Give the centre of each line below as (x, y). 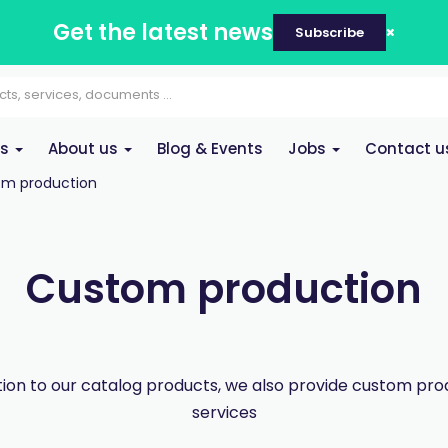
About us (85, 148)
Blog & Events (210, 148)
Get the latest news (163, 32)
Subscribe (329, 32)
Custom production (224, 289)
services (224, 412)
